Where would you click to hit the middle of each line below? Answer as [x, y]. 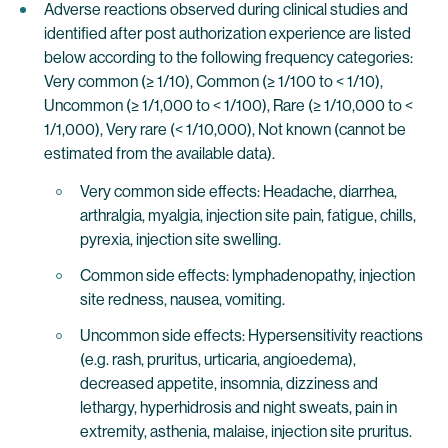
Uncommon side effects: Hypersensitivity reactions [251, 335]
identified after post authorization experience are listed [227, 33]
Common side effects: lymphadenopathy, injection [247, 275]
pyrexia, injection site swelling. [180, 239]
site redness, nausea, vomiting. [182, 299]
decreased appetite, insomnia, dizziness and [229, 383]
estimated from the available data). [159, 153]
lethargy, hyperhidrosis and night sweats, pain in [238, 407]
